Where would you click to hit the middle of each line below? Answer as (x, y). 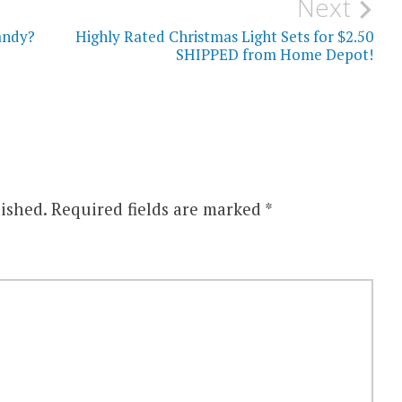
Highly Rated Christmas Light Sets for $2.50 (225, 37)
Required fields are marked (157, 209)
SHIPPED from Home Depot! (275, 55)
